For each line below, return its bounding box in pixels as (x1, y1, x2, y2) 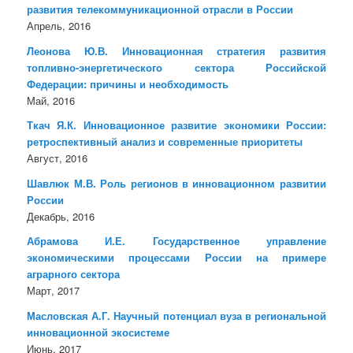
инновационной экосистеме (27, 324, 170, 340)
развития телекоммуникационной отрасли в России (27, 2, 294, 17)
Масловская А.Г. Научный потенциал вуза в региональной (27, 307, 326, 323)
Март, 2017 (27, 283, 80, 299)
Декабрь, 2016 (27, 208, 95, 224)
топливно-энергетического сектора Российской (27, 59, 326, 75)
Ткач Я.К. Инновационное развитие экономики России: (27, 117, 326, 133)
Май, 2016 (27, 92, 76, 108)
